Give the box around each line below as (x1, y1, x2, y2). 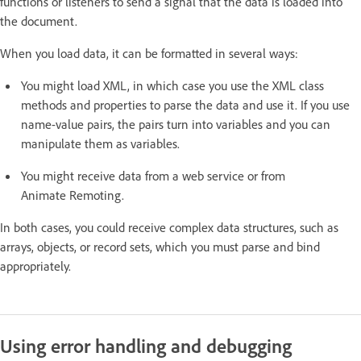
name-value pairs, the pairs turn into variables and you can (21, 115, 330, 132)
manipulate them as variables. (21, 135, 180, 151)
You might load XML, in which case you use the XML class (21, 77, 324, 93)
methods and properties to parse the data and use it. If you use (21, 96, 350, 113)
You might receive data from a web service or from (21, 167, 285, 184)
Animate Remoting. (21, 186, 124, 203)
